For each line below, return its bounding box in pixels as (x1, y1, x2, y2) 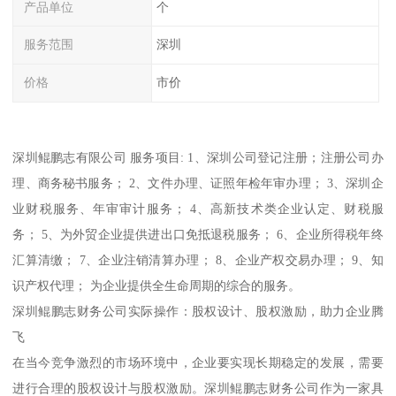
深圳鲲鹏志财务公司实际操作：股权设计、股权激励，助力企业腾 (12, 303, 384, 318)
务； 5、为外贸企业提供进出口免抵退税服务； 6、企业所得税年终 (12, 226, 384, 241)
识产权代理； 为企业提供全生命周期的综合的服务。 (12, 278, 301, 293)
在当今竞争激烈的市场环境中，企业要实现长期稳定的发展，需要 (12, 354, 384, 369)
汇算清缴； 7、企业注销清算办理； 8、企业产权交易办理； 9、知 (12, 252, 384, 267)
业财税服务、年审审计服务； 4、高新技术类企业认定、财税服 (12, 201, 384, 216)
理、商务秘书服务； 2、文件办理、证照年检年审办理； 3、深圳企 (12, 175, 384, 190)
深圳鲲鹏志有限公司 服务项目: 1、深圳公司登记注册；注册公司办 (12, 149, 384, 164)
